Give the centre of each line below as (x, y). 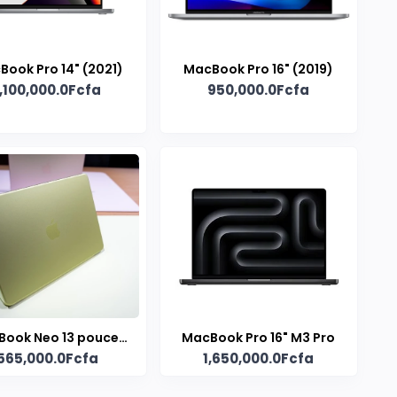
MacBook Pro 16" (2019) (259, 70)
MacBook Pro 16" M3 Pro (259, 338)
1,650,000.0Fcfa (259, 359)
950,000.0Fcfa (259, 90)
